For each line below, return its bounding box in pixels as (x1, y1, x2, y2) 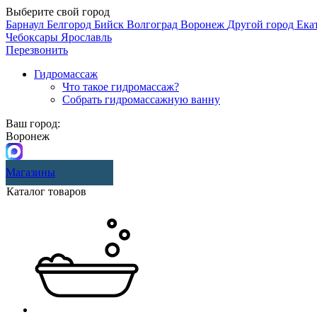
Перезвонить (6, 44, 68, 56)
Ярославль (61, 31, 112, 43)
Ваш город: (6, 117, 60, 129)
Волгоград (127, 18, 180, 30)
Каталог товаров (6, 185, 86, 197)
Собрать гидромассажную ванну (62, 93, 220, 105)
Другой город (227, 18, 296, 30)
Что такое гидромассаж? (62, 81, 179, 93)
